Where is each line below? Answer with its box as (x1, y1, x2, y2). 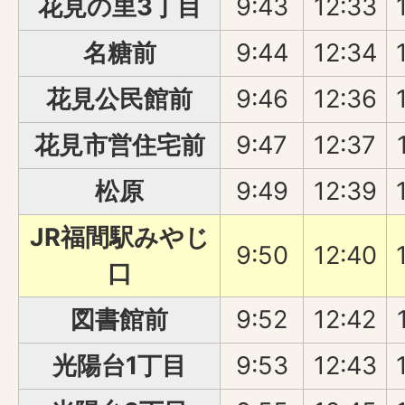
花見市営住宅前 (33, 130, 205, 161)
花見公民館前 (46, 84, 193, 115)
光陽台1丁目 (52, 351, 186, 381)
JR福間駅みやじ (29, 222, 210, 253)
